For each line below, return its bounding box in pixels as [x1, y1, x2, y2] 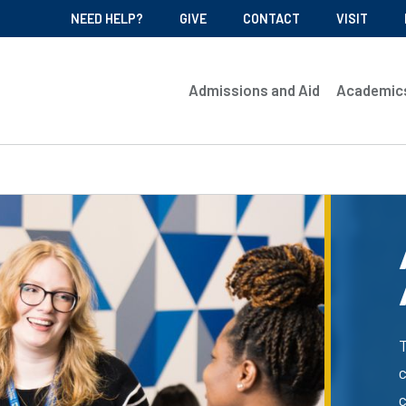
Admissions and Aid [188, 81, 321, 100]
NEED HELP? [71, 11, 143, 26]
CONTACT [243, 11, 300, 26]
